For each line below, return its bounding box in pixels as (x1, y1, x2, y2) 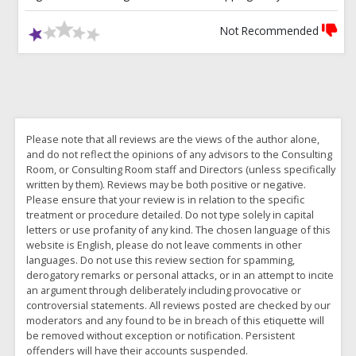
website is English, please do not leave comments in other (26, 238, 303, 253)
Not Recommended (219, 22, 322, 38)
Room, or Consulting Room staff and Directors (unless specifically (26, 162, 336, 177)
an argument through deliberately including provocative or (26, 283, 302, 298)
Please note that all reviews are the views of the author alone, (26, 132, 320, 147)
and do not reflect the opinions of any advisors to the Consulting (26, 147, 333, 162)
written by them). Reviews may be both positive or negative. (26, 177, 307, 192)
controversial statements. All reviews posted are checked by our (26, 298, 331, 313)
